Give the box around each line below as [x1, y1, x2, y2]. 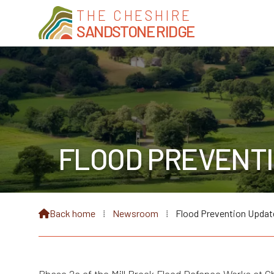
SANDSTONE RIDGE [76, 21, 194, 40]
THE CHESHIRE [76, 7, 192, 23]
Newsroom [113, 207, 158, 219]
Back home [50, 207, 95, 219]
